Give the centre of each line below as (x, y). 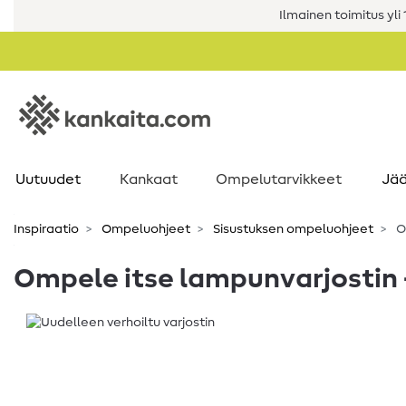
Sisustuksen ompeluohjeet (292, 229)
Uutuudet (48, 179)
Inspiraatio (46, 229)
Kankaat (149, 179)
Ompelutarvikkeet (279, 179)
